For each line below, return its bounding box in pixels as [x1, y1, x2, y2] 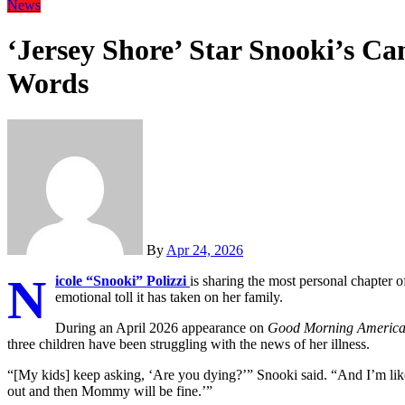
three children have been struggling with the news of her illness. [7, 336, 370, 353]
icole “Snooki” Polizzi [55, 273, 186, 289]
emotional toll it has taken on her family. [55, 289, 283, 306]
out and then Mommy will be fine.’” [7, 383, 212, 400]
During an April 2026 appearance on [55, 320, 268, 336]
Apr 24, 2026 [166, 242, 243, 259]
